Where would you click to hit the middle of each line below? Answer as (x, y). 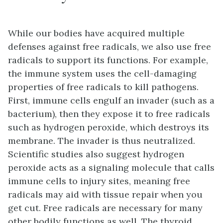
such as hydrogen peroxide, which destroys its (109, 127)
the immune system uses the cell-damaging (102, 74)
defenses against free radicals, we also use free (110, 47)
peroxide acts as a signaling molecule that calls (111, 168)
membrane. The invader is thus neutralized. (102, 141)
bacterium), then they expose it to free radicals (109, 114)
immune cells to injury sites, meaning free (99, 181)
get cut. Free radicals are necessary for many (105, 208)
